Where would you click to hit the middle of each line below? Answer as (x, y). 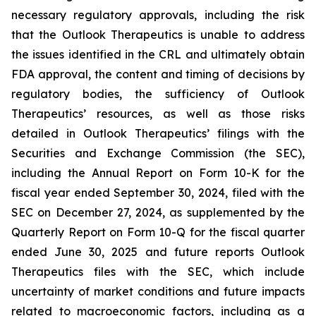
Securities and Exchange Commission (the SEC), (158, 153)
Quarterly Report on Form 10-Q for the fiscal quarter (158, 232)
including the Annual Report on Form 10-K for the (158, 173)
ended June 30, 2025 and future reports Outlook (158, 252)
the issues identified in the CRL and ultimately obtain (158, 54)
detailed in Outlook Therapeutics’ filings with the (158, 133)
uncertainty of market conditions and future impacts (158, 291)
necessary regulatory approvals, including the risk (158, 15)
